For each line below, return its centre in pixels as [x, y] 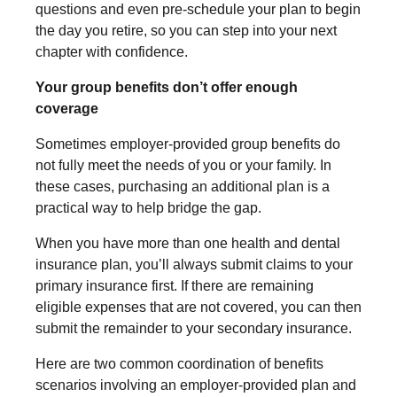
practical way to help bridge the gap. [148, 207]
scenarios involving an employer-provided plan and [196, 385]
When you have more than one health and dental [188, 243]
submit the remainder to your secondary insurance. [194, 328]
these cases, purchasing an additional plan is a [183, 186]
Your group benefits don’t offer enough [167, 87]
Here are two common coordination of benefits [179, 363]
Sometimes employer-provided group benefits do [188, 144]
